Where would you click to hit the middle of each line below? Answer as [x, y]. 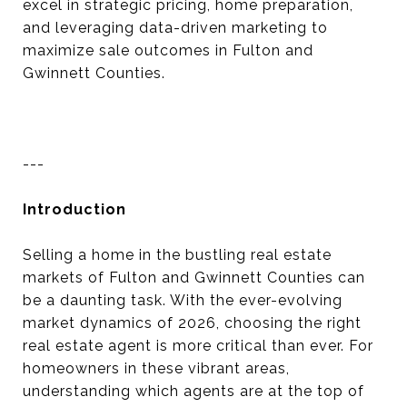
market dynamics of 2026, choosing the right [192, 323]
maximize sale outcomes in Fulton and [168, 50]
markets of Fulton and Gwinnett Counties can [194, 278]
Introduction [74, 209]
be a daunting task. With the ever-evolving [183, 300]
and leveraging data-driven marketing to [175, 28]
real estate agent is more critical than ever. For [198, 346]
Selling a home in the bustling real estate [177, 255]
